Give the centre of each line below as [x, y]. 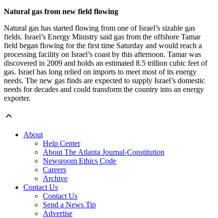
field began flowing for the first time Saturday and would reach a [103, 46]
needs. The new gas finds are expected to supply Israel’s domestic [104, 81]
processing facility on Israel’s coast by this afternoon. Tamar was [102, 54]
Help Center [62, 144]
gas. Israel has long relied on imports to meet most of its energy [100, 72]
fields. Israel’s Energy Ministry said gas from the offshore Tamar [102, 37]
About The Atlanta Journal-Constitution [104, 152]
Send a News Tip [69, 205]
